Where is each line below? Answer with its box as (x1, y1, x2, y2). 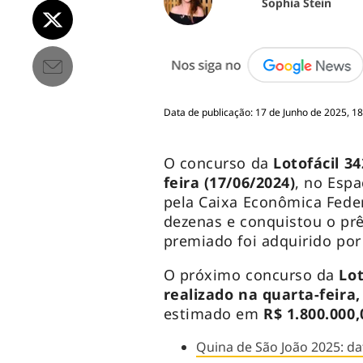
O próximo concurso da (163, 265, 335, 285)
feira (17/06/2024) (163, 173, 296, 193)
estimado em (163, 304, 259, 324)
